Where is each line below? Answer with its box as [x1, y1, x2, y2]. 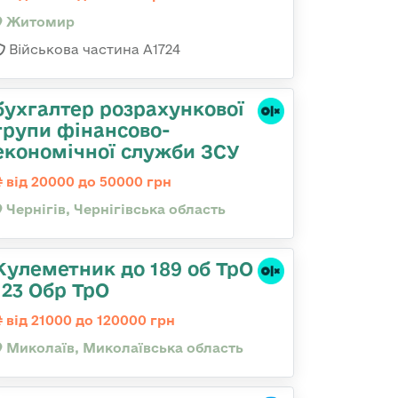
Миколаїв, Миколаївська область [3, 340, 243, 355]
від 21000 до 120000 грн [3, 313, 175, 328]
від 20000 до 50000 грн [3, 174, 171, 189]
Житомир [3, 14, 75, 29]
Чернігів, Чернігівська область [3, 202, 226, 217]
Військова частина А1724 [5, 42, 180, 57]
